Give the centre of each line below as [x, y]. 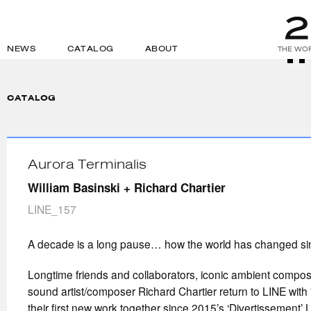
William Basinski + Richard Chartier [127, 187]
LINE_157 [52, 209]
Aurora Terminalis [87, 164]
